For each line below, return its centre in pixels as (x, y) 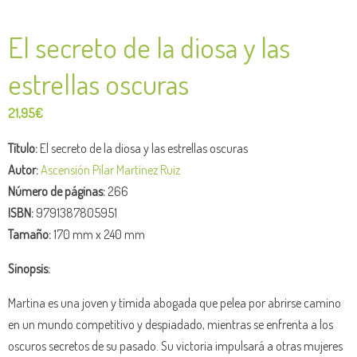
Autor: (23, 169)
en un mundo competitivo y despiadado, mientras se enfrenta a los (171, 324)
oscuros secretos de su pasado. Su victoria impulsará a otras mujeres (175, 346)
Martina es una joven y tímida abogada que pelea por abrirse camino (175, 303)
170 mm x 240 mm (98, 233)
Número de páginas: (57, 190)
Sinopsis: (29, 268)
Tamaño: (29, 233)
